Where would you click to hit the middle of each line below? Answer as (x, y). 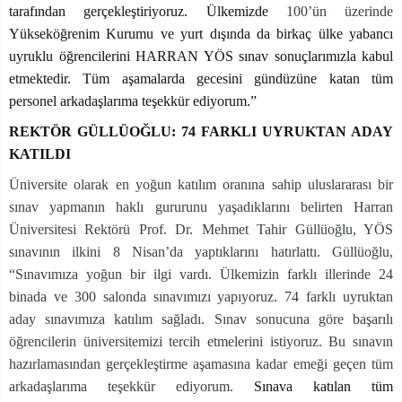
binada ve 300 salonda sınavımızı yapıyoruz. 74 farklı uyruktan (201, 297)
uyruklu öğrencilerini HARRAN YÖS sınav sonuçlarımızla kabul (201, 56)
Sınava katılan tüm (323, 386)
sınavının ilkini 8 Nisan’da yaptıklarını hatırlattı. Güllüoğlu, (201, 252)
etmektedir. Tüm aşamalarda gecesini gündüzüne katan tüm (201, 79)
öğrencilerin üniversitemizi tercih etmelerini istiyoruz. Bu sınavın (201, 341)
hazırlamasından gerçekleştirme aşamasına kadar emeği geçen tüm (201, 364)
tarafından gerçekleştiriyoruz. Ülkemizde (148, 11)
